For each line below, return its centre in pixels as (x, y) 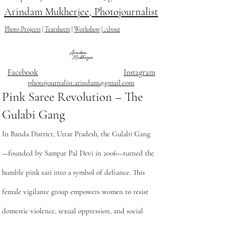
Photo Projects (23, 29)
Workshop (87, 29)
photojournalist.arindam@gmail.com (81, 83)
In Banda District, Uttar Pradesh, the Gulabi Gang (76, 134)
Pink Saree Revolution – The (72, 97)
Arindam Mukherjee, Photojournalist (81, 12)
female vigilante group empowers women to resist (75, 192)
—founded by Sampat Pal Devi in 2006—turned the (78, 153)
